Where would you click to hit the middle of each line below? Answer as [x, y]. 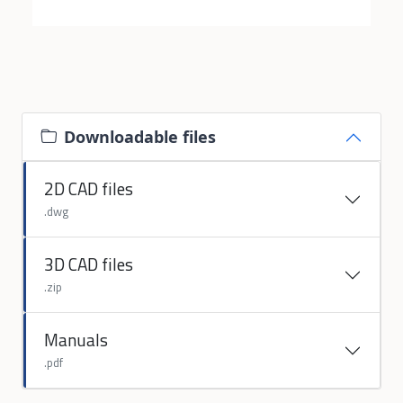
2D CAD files [89, 188]
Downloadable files [140, 137]
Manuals [76, 340]
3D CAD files [89, 264]
